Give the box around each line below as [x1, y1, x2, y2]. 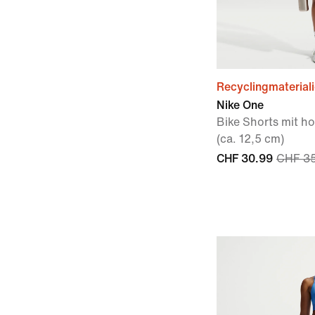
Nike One [217, 99, 264, 111]
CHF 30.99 [217, 153, 273, 165]
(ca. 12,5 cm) [217, 133, 284, 145]
